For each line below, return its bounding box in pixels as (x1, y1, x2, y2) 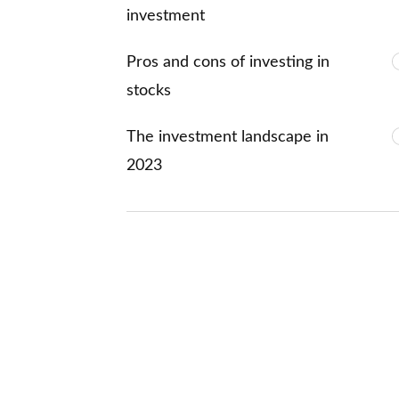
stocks (126, 82, 171, 99)
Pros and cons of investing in (126, 53, 330, 70)
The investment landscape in (126, 128, 329, 145)
